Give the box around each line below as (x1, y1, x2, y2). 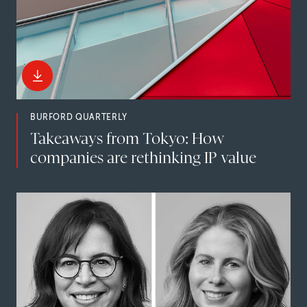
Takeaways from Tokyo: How (29, 130, 224, 149)
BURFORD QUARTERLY (29, 112, 127, 123)
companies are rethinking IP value (29, 149, 256, 168)
